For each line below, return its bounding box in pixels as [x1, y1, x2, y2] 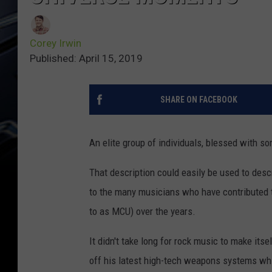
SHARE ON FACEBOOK [160, 95, 237, 105]
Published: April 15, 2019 [30, 52, 143, 65]
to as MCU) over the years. [89, 205, 195, 218]
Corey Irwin [30, 37, 81, 50]
